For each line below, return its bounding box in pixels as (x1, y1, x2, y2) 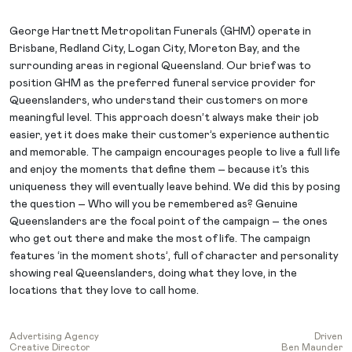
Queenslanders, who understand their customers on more (9, 95, 308, 107)
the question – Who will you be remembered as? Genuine (9, 199, 298, 211)
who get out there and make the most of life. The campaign (9, 233, 310, 245)
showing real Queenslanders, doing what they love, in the (9, 268, 297, 280)
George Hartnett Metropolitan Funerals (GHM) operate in (9, 26, 311, 38)
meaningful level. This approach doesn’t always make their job (9, 112, 319, 124)
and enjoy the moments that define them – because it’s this (9, 164, 310, 176)
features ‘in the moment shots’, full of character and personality (9, 251, 339, 262)
